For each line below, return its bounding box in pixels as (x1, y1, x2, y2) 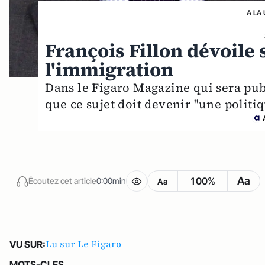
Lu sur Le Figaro (46, 237, 121, 251)
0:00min (96, 176, 126, 186)
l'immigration (45, 56, 174, 83)
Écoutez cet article (28, 176, 96, 186)
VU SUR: (9, 238, 46, 250)
